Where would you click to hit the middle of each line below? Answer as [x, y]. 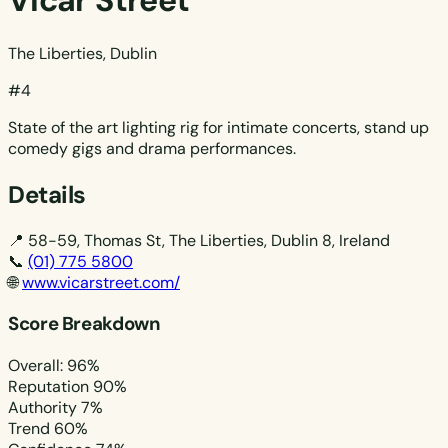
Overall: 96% [54, 366]
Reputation [48, 387]
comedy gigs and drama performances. [152, 148]
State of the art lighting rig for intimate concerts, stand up [218, 127]
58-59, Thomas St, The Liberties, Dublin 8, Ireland [209, 240]
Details [47, 194]
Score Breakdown [84, 324]
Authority [42, 408]
